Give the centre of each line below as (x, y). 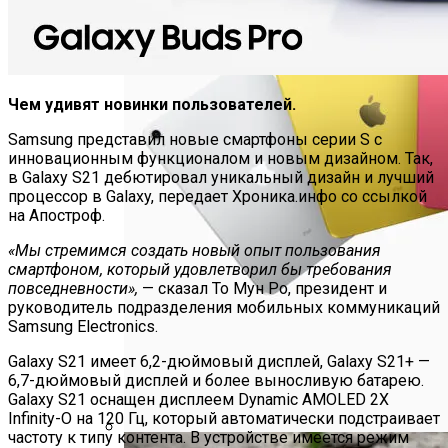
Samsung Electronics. (83, 326)
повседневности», (73, 288)
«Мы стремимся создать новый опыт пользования (194, 250)
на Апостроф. (56, 215)
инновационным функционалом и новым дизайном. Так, (220, 158)
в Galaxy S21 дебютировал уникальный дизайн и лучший (221, 177)
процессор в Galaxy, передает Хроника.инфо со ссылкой (217, 196)
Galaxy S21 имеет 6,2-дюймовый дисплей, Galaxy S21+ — (219, 361)
